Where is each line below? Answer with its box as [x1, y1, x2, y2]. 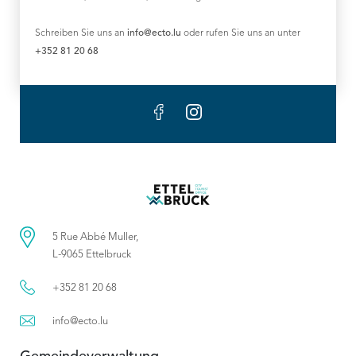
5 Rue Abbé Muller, [52, 232, 138, 242]
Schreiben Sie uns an [35, 29, 127, 38]
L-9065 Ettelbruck [52, 250, 131, 260]
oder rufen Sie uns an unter [181, 29, 300, 38]
